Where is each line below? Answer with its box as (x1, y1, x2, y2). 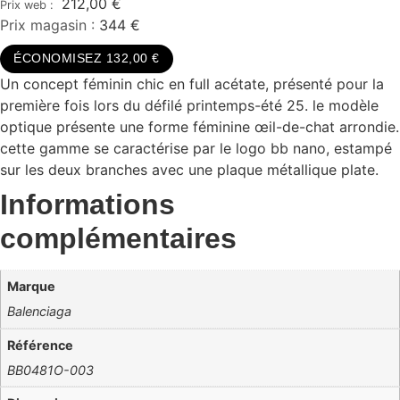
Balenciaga (7, 304, 72, 320)
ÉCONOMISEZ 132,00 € (13, 52, 160, 65)
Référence (7, 337, 74, 353)
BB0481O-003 (7, 362, 95, 378)
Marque (7, 279, 56, 295)
